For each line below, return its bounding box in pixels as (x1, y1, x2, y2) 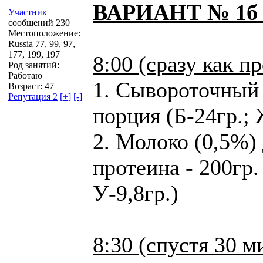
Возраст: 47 (8, 80, 54, 91)
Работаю (8, 70, 42, 80)
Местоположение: (8, 28, 80, 38)
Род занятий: (8, 59, 59, 70)
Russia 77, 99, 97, (8, 38, 75, 49)
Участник (8, 6, 47, 17)
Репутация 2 (8, 91, 58, 102)
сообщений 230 (8, 17, 70, 28)
